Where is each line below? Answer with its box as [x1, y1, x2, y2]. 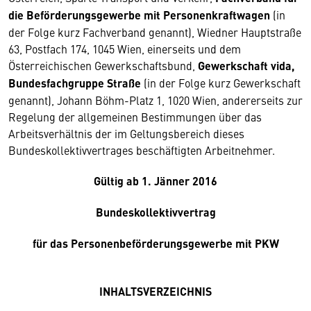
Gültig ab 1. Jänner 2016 [94, 173, 217, 189]
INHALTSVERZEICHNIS [99, 283, 212, 299]
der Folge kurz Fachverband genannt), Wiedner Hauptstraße [8, 24, 301, 40]
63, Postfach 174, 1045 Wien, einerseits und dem [8, 41, 241, 56]
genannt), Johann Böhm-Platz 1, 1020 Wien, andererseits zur [8, 92, 303, 108]
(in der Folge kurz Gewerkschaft [141, 75, 301, 90]
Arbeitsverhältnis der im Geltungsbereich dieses [8, 126, 244, 141]
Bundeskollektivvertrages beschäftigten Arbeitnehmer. [8, 142, 280, 158]
